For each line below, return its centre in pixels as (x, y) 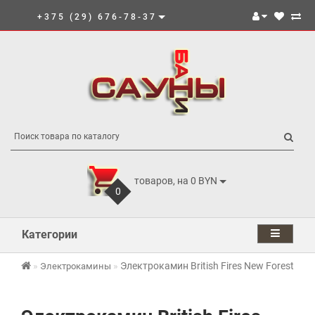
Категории (50, 234)
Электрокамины (76, 266)
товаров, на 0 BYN (176, 180)
